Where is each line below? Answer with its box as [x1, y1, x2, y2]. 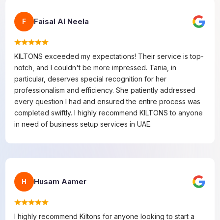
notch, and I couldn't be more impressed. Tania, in [14, 63, 177, 72]
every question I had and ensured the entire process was [14, 97, 201, 106]
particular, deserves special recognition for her [14, 74, 167, 83]
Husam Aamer [34, 176, 87, 186]
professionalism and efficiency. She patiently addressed [14, 85, 196, 94]
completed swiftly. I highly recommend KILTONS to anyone [14, 108, 203, 117]
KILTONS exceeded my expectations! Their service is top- [14, 52, 204, 60]
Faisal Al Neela [34, 16, 89, 26]
